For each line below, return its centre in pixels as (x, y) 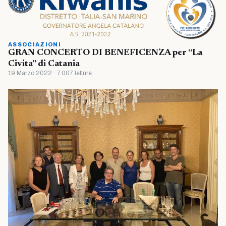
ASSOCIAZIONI (35, 44)
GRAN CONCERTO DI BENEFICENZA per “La (105, 53)
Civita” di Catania (44, 64)
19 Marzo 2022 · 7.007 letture (50, 73)
